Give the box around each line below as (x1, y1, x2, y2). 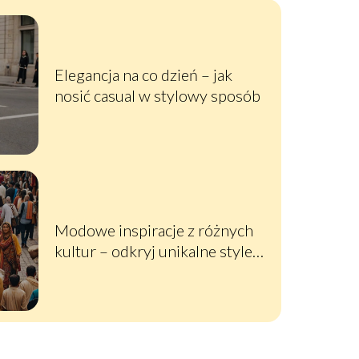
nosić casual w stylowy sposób (54, 86, 260, 106)
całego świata (54, 262, 146, 282)
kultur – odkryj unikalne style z (54, 241, 263, 261)
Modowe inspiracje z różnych (54, 220, 253, 240)
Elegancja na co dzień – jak (54, 65, 232, 85)
